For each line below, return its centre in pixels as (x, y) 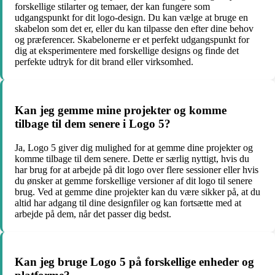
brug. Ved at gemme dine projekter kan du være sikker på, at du (137, 192)
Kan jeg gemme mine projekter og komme (121, 110)
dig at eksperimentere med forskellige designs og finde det (127, 51)
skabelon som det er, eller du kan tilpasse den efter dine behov (134, 29)
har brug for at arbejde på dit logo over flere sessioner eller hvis (137, 169)
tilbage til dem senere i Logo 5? (93, 123)
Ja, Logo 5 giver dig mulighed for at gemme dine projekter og (134, 147)
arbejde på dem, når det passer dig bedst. (93, 214)
